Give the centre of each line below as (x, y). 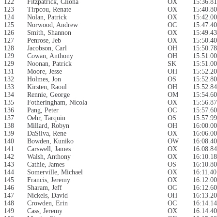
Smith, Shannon (49, 33)
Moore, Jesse (45, 72)
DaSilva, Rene (47, 134)
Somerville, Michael (55, 172)
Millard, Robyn (48, 126)
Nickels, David (47, 196)
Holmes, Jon (44, 79)
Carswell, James (49, 149)
